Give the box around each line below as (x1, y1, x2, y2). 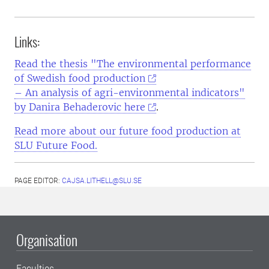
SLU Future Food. (14, 139, 97, 151)
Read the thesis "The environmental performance (14, 58, 251, 70)
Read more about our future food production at (14, 125, 241, 137)
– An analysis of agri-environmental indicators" (14, 86, 245, 98)
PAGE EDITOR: (14, 177, 62, 185)
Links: (14, 32, 40, 51)
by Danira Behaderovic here (14, 101, 145, 113)
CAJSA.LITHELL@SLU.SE (62, 177, 142, 185)
